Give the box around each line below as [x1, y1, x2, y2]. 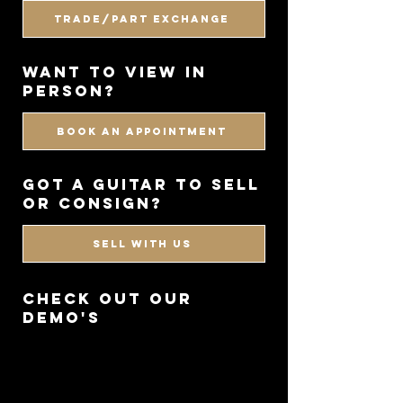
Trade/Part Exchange [54, 13, 230, 25]
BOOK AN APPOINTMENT [57, 125, 228, 138]
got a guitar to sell [22, 175, 260, 194]
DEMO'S [22, 308, 101, 327]
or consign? [22, 193, 163, 213]
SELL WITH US [92, 237, 192, 250]
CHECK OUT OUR [22, 289, 193, 309]
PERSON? [22, 81, 116, 101]
